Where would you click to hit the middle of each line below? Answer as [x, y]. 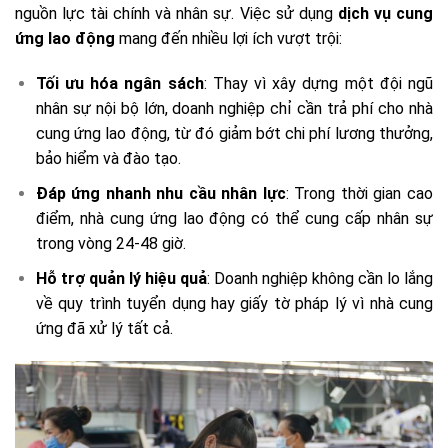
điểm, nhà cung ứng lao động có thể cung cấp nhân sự [234, 218]
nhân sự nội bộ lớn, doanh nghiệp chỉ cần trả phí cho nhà [234, 109]
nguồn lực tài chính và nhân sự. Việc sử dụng [176, 13]
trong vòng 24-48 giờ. [110, 243]
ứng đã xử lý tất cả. [104, 328]
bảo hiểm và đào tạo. [108, 159]
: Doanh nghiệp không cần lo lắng [320, 278]
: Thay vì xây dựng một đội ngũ [318, 84]
